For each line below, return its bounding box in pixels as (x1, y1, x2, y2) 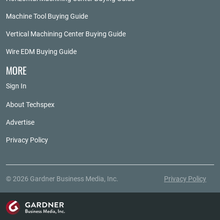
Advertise (6, 118, 34, 126)
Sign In (6, 82, 27, 90)
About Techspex (6, 101, 55, 109)
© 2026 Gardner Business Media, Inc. (6, 175, 118, 183)
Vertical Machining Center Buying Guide (6, 30, 126, 38)
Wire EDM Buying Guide (6, 48, 77, 55)
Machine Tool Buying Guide (6, 12, 88, 20)
